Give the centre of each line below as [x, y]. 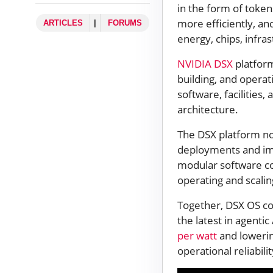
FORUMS [125, 23]
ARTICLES [63, 23]
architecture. [209, 109]
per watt [197, 235]
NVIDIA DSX [205, 63]
